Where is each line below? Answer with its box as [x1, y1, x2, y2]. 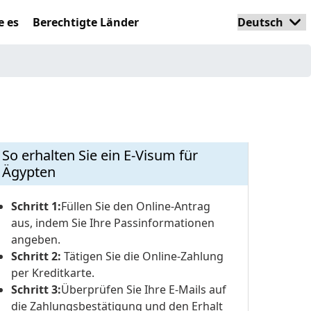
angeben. [11, 232, 60, 247]
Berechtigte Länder [33, 15, 139, 30]
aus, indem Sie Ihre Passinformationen [11, 215, 215, 230]
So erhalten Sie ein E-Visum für [2, 146, 198, 165]
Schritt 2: [11, 249, 61, 264]
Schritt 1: [11, 199, 61, 214]
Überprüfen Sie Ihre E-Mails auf [61, 282, 226, 297]
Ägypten [2, 162, 56, 181]
